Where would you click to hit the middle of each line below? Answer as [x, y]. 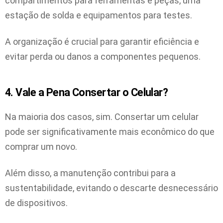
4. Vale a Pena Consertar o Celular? [87, 92]
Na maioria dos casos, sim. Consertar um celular [102, 117]
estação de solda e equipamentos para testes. [99, 15]
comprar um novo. [41, 147]
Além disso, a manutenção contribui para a [90, 173]
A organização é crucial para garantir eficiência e [102, 41]
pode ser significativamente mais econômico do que [110, 132]
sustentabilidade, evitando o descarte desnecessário [111, 188]
